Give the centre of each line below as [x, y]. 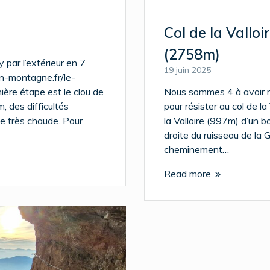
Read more [187, 173]
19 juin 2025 [187, 70]
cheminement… [196, 149]
